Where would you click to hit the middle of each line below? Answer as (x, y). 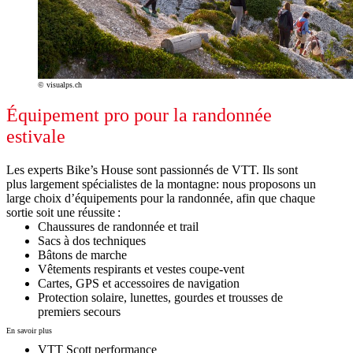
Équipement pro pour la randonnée (139, 115)
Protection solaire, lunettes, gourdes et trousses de (160, 297)
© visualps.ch (60, 84)
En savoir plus (29, 331)
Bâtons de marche (82, 255)
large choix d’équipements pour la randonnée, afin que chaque (161, 198)
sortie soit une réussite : (63, 212)
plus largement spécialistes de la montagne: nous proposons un (161, 184)
